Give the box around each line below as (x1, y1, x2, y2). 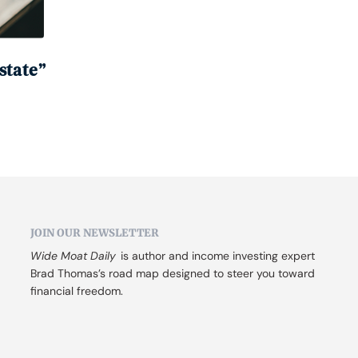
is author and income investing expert (117, 249, 316, 264)
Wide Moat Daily (30, 249, 117, 264)
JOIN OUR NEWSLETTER (30, 226, 160, 241)
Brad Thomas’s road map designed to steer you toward (30, 266, 316, 281)
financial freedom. (30, 284, 124, 299)
